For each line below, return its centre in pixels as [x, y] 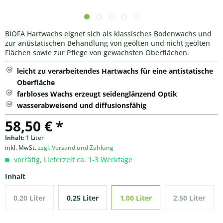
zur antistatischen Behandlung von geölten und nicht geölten [108, 43]
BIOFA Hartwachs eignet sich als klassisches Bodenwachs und [108, 34]
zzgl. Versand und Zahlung [76, 148]
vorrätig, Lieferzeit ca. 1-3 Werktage [72, 160]
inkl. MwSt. [21, 148]
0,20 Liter [30, 198]
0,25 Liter [83, 198]
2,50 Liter [189, 198]
